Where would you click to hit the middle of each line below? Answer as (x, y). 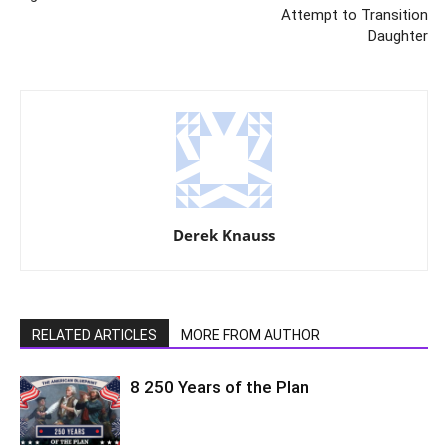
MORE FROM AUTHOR (250, 335)
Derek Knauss (224, 235)
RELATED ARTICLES (94, 335)
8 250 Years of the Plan (219, 387)
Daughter (398, 36)
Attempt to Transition (354, 15)
